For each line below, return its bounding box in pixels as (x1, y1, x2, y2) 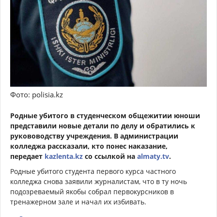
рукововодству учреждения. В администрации (10, 131, 178, 141)
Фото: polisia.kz (10, 90, 63, 100)
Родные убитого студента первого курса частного (10, 167, 176, 176)
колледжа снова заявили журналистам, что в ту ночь (10, 177, 187, 186)
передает (10, 152, 45, 161)
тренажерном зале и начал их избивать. (10, 197, 146, 207)
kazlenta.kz (45, 152, 83, 161)
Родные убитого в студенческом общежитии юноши (10, 111, 200, 121)
